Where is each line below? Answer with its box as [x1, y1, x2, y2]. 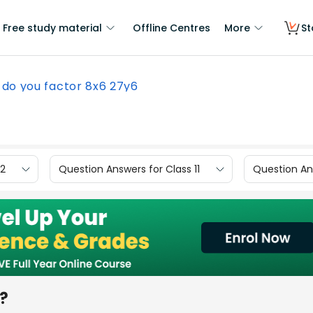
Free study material [3, 21, 102, 35]
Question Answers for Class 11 [59, 161, 200, 176]
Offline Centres [133, 21, 210, 35]
